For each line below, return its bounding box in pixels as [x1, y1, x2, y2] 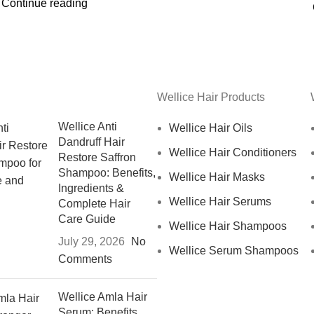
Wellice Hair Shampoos [169, 219, 287, 232]
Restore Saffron [58, 151, 137, 163]
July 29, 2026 [58, 235, 125, 247]
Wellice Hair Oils [169, 121, 252, 134]
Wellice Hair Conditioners [169, 146, 296, 158]
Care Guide [58, 212, 116, 225]
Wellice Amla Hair [58, 290, 148, 303]
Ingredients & [58, 182, 125, 194]
